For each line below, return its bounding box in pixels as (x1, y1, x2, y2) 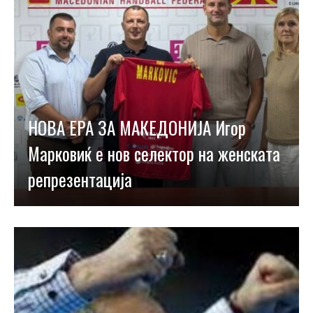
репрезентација (28, 166, 132, 192)
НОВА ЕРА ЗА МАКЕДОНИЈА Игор (28, 115, 246, 140)
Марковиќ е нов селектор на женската (28, 140, 280, 166)
